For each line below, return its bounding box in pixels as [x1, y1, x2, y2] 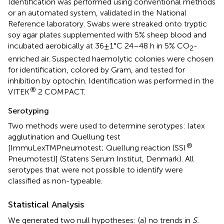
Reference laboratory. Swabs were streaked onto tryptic [8, 18, 207, 28]
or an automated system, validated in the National [8, 7, 186, 17]
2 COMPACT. [36, 86, 85, 96]
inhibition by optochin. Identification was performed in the [8, 75, 214, 85]
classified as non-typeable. [8, 175, 102, 185]
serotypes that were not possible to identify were [8, 164, 183, 174]
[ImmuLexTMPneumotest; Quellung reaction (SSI [8, 142, 186, 152]
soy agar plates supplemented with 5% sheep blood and [8, 29, 206, 39]
